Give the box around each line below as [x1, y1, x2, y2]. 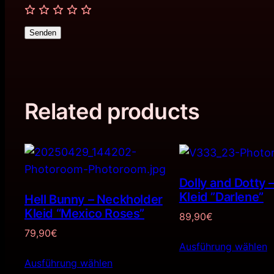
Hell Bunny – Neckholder [24, 191, 163, 207]
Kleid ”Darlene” [179, 190, 264, 205]
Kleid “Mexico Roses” [24, 206, 145, 221]
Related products [24, 97, 200, 125]
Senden [29, 28, 56, 37]
